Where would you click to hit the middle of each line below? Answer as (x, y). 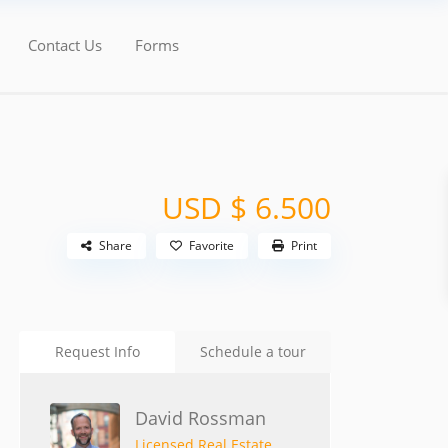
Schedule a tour (253, 352)
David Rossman (200, 418)
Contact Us (64, 45)
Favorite (211, 246)
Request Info (97, 352)
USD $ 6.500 (246, 208)
